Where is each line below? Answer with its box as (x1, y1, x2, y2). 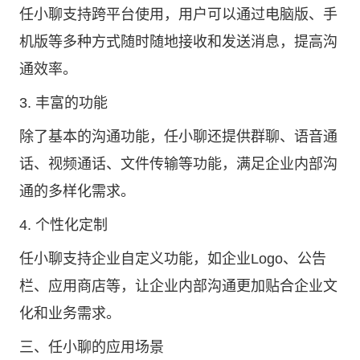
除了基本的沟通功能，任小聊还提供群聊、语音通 (19, 129, 337, 145)
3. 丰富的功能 (19, 95, 108, 111)
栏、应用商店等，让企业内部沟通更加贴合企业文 (19, 278, 337, 294)
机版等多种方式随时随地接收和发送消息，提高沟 (19, 34, 337, 50)
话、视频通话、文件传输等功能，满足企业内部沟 (19, 156, 337, 172)
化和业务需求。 (19, 305, 121, 321)
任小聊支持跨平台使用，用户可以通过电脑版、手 (19, 6, 337, 22)
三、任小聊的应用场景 (19, 339, 164, 355)
